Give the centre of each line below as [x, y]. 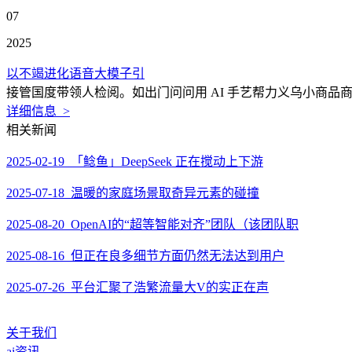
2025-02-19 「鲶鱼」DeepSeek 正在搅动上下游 [135, 161]
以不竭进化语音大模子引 [75, 73]
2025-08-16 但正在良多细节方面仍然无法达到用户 [145, 256]
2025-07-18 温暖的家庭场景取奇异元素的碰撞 [133, 193]
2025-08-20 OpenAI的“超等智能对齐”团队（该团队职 [152, 224]
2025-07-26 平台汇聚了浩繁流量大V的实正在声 [137, 287]
